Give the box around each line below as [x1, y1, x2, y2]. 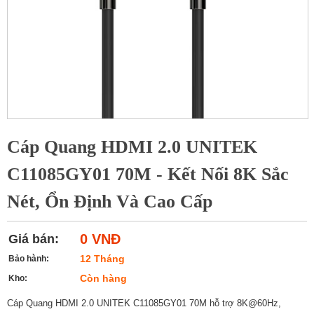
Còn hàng [80, 273, 127, 285]
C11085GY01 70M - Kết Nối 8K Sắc [7, 164, 289, 185]
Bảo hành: [8, 254, 49, 264]
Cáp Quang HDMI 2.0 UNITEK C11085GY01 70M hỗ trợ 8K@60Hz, [7, 298, 281, 309]
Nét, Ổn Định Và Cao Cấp [7, 191, 212, 212]
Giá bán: [8, 232, 59, 247]
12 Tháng [80, 253, 125, 265]
